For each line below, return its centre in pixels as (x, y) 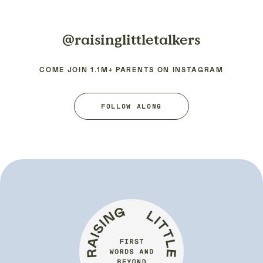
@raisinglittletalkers (131, 40)
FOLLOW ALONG (131, 106)
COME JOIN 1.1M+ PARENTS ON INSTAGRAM (131, 70)
